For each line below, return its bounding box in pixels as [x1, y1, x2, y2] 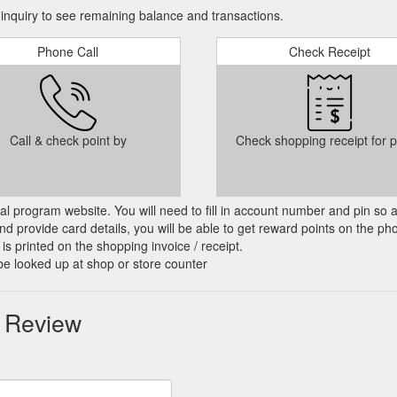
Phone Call [37, 43, 98, 60]
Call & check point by [9, 131, 127, 149]
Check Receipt [288, 43, 370, 60]
